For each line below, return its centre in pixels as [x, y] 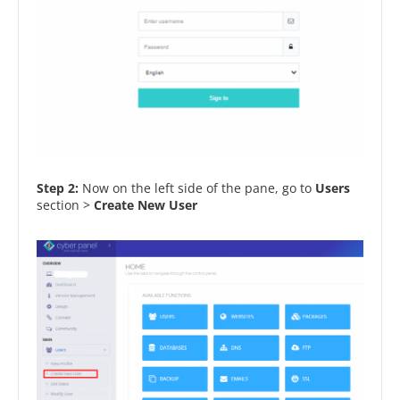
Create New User [146, 204]
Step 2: [59, 187]
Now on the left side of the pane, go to [199, 187]
